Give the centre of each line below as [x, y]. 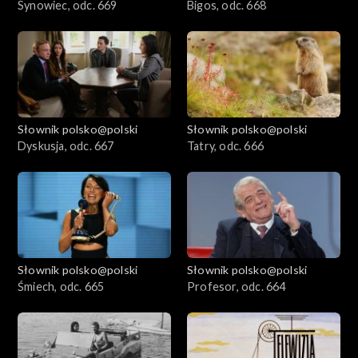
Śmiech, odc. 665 [61, 286]
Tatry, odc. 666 [225, 145]
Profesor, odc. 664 [237, 286]
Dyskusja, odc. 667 [66, 145]
